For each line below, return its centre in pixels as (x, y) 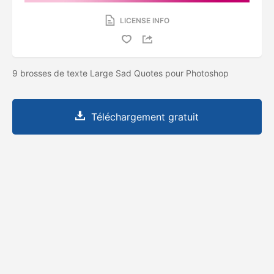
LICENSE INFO (144, 20)
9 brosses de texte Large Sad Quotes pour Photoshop (122, 73)
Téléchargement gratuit (145, 117)
